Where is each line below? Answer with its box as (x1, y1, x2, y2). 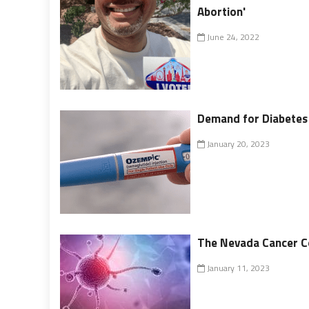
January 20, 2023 (205, 137, 270, 150)
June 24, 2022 (205, 30, 260, 43)
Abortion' (197, 2, 246, 21)
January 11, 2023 (205, 261, 270, 275)
